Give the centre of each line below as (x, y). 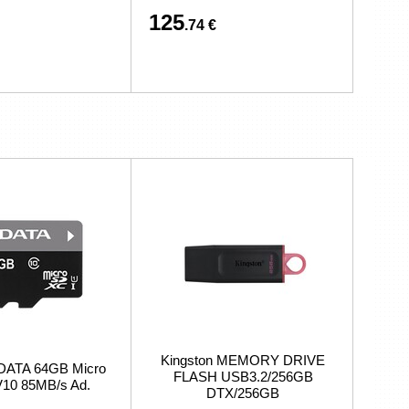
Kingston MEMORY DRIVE (243, 360)
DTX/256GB (243, 393)
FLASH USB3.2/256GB (243, 377)
